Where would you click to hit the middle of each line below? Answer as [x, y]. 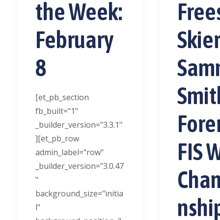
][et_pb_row [57, 138]
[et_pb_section [62, 97]
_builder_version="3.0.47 [80, 166]
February [75, 40]
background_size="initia [79, 193]
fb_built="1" [57, 111]
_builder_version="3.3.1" [79, 125]
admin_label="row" [69, 152]
